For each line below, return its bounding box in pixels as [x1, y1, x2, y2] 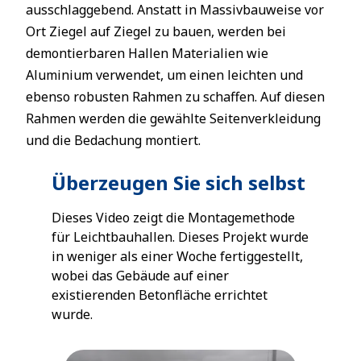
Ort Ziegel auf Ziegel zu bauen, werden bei [26, 23, 286, 40]
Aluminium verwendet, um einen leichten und [26, 66, 303, 84]
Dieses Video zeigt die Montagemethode [52, 209, 295, 226]
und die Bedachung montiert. [26, 131, 201, 149]
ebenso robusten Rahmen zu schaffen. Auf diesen [26, 88, 325, 106]
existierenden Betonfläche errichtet [52, 286, 268, 304]
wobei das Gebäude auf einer [52, 267, 229, 284]
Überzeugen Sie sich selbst [52, 169, 305, 196]
